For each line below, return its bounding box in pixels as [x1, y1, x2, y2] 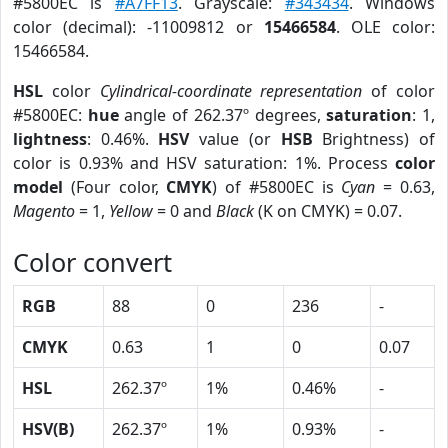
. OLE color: [335, 16, 436, 38]
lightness [13, 128, 87, 150]
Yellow [109, 200, 153, 222]
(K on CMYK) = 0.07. [254, 200, 402, 222]
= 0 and [153, 200, 216, 222]
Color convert [13, 245, 172, 279]
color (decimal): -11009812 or [13, 16, 264, 38]
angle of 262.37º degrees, [118, 104, 327, 126]
